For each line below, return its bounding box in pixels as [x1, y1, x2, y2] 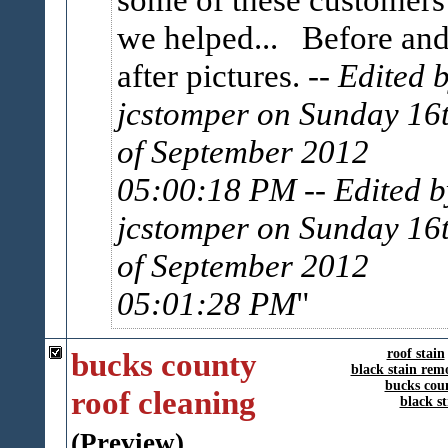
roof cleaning [70, 384, 256, 421]
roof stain [386, 346, 445, 361]
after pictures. [116, 57, 308, 94]
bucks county [70, 346, 257, 383]
